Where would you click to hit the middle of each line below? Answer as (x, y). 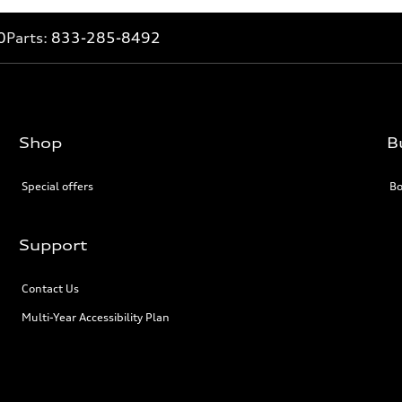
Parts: (29, 38)
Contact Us (51, 288)
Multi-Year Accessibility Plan (96, 317)
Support (54, 245)
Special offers (58, 186)
